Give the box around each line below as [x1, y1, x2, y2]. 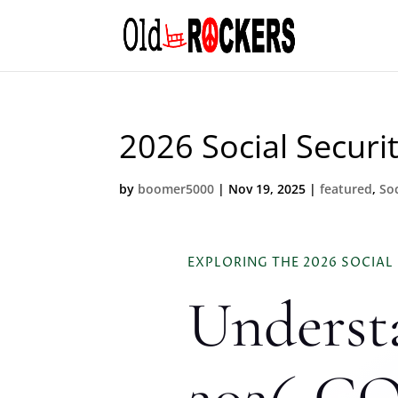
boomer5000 [138, 180, 215, 197]
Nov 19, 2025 [228, 180, 306, 197]
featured [320, 180, 373, 197]
